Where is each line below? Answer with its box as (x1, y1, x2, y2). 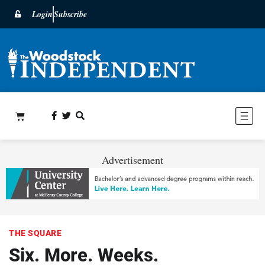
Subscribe (54, 8, 87, 20)
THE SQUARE (9, 228, 62, 238)
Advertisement (102, 152, 163, 167)
